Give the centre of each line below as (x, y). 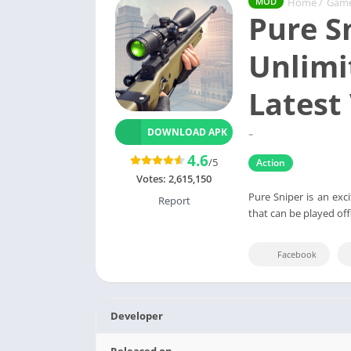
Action (271, 162)
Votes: (152, 179)
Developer (137, 315)
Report (174, 201)
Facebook (297, 254)
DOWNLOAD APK (187, 132)
